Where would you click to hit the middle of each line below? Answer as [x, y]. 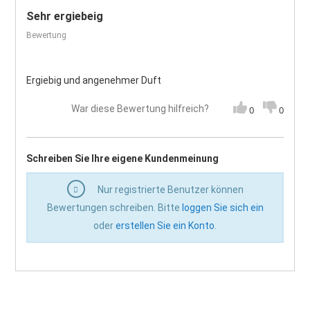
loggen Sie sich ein [222, 208]
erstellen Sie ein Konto [165, 226]
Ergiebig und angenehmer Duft [94, 80]
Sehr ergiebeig [65, 16]
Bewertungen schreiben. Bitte [114, 208]
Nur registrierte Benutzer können [169, 190]
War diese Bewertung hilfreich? [140, 109]
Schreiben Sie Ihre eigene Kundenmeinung [123, 159]
